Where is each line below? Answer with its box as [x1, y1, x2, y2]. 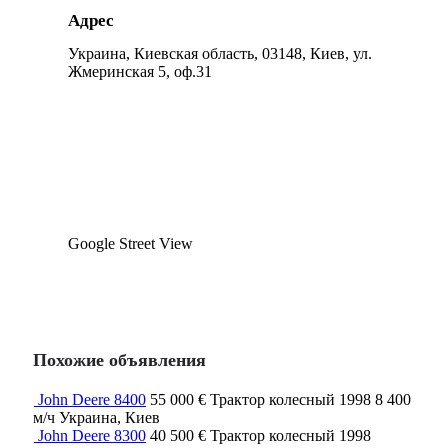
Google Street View [68, 234, 193, 252]
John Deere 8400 [38, 390, 146, 408]
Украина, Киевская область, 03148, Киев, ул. [68, 44, 372, 62]
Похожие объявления [33, 349, 206, 370]
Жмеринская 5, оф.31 [68, 62, 212, 80]
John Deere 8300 [38, 426, 146, 444]
